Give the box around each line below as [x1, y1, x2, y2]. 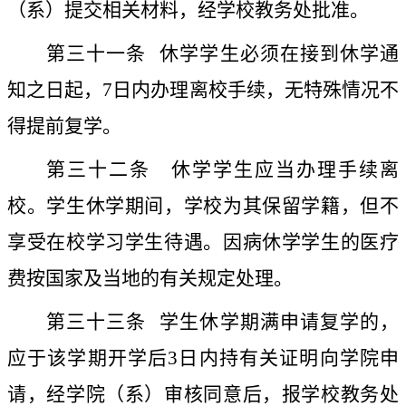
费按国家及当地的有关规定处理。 [7, 267, 293, 290]
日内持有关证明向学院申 [178, 347, 400, 370]
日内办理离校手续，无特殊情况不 [112, 79, 399, 101]
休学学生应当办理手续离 [150, 159, 399, 181]
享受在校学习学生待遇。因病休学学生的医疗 [7, 231, 399, 254]
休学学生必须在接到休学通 [159, 43, 400, 65]
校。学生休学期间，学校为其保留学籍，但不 [7, 195, 399, 217]
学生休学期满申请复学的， [159, 311, 400, 333]
